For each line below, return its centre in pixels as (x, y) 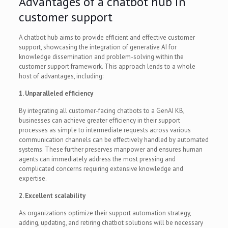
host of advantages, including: (61, 76)
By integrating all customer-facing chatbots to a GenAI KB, (101, 110)
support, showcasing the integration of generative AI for (97, 47)
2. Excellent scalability (52, 195)
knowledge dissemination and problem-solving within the (101, 56)
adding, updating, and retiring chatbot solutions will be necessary (111, 222)
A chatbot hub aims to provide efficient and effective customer (107, 37)
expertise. (33, 178)
